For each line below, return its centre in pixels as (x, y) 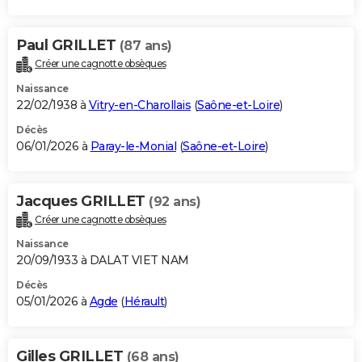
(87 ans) (145, 45)
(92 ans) (175, 201)
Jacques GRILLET (82, 201)
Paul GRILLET (68, 45)
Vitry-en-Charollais (139, 105)
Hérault (144, 302)
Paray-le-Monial (133, 146)
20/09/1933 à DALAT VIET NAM (103, 261)
